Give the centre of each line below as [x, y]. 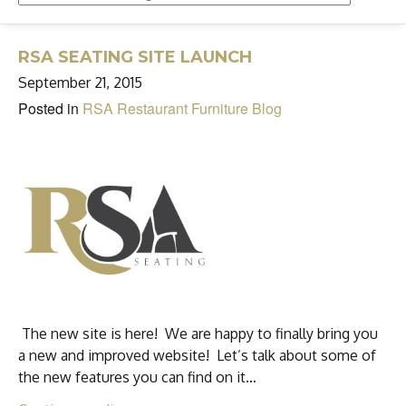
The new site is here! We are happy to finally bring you [198, 333]
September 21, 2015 [80, 82]
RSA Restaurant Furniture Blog [182, 108]
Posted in [50, 108]
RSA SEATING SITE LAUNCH [135, 57]
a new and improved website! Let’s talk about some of [197, 355]
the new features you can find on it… [137, 377]
